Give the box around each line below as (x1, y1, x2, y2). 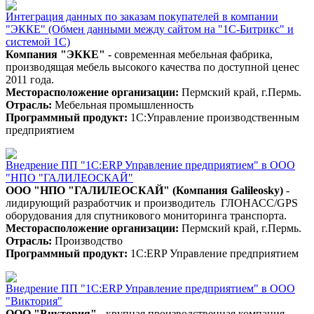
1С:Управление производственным (128, 111, 299, 123)
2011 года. (6, 73, 54, 86)
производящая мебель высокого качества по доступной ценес (6, 60, 299, 73)
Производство (52, 234, 123, 247)
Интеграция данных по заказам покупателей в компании (6, 10, 278, 22)
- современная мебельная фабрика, (105, 48, 273, 60)
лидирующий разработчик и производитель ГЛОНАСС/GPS (6, 196, 298, 209)
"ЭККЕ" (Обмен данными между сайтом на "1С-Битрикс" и (6, 22, 294, 35)
